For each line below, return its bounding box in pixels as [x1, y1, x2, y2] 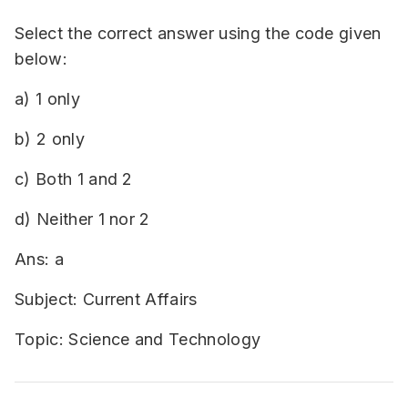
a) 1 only [15, 89, 80, 108]
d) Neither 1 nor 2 [15, 209, 150, 229]
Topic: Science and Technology [15, 330, 261, 349]
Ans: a [15, 250, 64, 269]
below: [15, 49, 67, 68]
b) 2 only [15, 129, 85, 148]
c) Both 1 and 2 [15, 169, 133, 189]
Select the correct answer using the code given [15, 24, 382, 43]
